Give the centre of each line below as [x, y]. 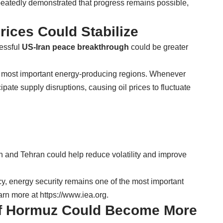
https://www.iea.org [73, 195]
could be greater [159, 47]
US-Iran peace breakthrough [75, 47]
